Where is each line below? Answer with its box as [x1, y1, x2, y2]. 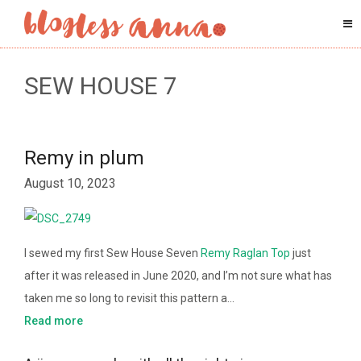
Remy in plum [24, 147, 144, 169]
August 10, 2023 [24, 176, 116, 191]
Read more [24, 314, 83, 328]
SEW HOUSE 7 [24, 72, 177, 100]
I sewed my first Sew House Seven [24, 247, 201, 260]
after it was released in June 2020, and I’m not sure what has [24, 269, 332, 283]
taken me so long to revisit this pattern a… [24, 292, 234, 305]
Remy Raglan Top [201, 247, 290, 260]
